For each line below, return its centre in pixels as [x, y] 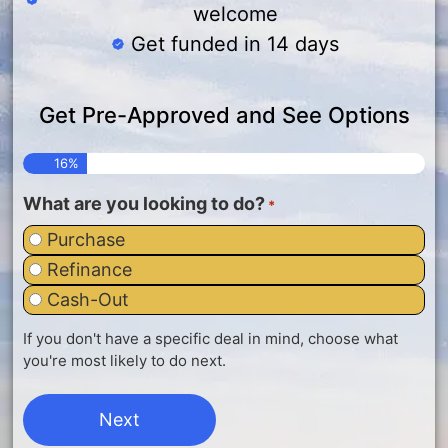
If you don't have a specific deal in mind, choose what [210, 338]
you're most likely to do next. [124, 360]
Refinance [89, 269]
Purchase [86, 239]
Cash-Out [88, 299]
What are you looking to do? [144, 203]
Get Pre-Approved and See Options [224, 114]
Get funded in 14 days [235, 43]
